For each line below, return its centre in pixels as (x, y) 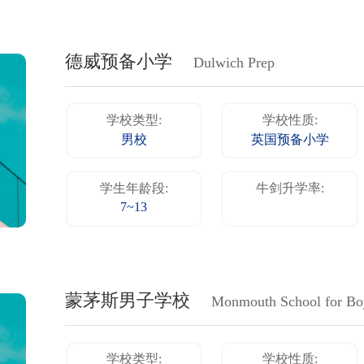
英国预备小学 (290, 141)
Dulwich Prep (234, 63)
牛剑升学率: (290, 189)
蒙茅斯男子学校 (128, 302)
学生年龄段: (134, 189)
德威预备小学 (119, 62)
